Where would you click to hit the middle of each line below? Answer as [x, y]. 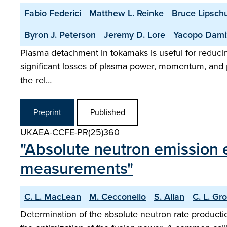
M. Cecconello [118, 197]
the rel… [36, 80]
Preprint [47, 112]
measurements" [77, 168]
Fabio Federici [53, 13]
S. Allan [169, 197]
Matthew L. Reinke [126, 13]
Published [108, 112]
